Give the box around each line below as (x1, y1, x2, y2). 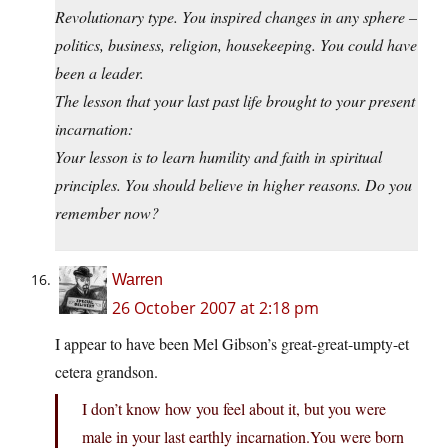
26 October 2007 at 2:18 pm (112, 297, 319, 320)
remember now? (55, 202, 159, 224)
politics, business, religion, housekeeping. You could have (55, 34, 417, 56)
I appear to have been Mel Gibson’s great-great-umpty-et (55, 333, 409, 355)
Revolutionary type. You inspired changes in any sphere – (55, 6, 417, 28)
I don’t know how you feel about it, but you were (82, 398, 386, 420)
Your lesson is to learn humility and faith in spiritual (55, 146, 382, 168)
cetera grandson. (55, 361, 158, 383)
